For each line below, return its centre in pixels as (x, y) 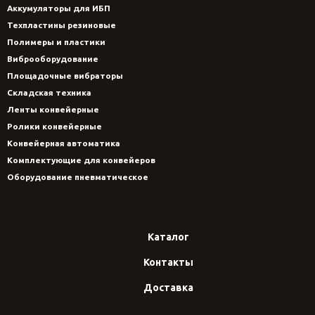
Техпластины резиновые (62, 25)
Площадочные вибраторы (65, 76)
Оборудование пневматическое (78, 177)
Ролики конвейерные (54, 127)
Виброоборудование (53, 59)
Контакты (168, 263)
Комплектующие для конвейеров (81, 160)
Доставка (168, 288)
